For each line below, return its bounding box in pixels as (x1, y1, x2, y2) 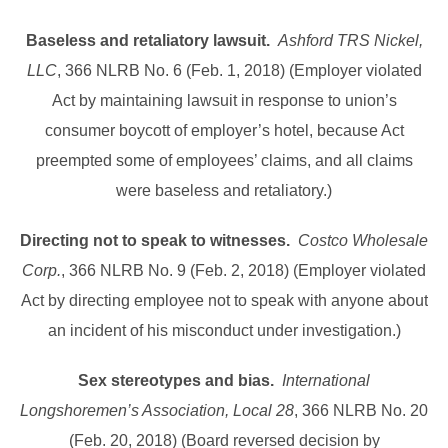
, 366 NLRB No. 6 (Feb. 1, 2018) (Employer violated (56, 62, 422, 80)
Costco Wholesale (298, 232, 428, 250)
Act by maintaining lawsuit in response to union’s (51, 92, 397, 110)
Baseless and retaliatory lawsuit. (25, 32, 270, 50)
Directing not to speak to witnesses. (20, 232, 298, 250)
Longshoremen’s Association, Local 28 (20, 402, 294, 420)
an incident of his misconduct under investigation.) (47, 322, 401, 340)
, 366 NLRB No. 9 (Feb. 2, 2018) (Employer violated (61, 262, 426, 280)
